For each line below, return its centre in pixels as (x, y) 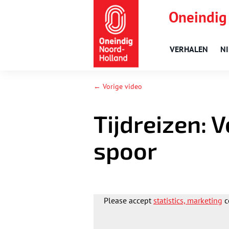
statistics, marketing (188, 201)
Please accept (129, 201)
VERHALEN (189, 49)
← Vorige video (118, 87)
